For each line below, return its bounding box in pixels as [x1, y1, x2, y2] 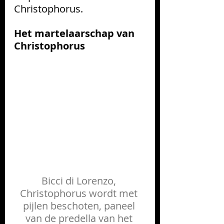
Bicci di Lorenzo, [41, 173, 118, 187]
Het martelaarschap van [14, 26, 137, 40]
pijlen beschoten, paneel [22, 198, 137, 212]
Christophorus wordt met [20, 186, 140, 200]
